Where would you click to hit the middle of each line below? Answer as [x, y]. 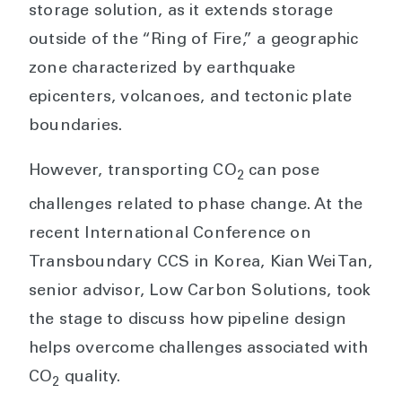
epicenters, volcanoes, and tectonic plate [191, 98]
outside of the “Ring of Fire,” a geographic [194, 40]
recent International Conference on [170, 234]
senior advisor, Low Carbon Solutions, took [200, 291]
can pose [282, 171]
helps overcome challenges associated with [199, 349]
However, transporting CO [133, 171]
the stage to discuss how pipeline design [188, 320]
